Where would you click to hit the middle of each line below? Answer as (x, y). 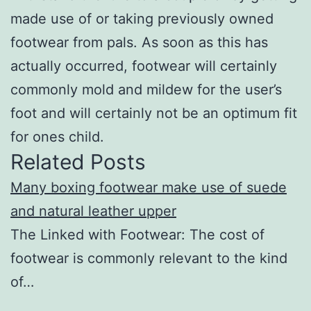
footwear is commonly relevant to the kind (149, 258)
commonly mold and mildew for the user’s (146, 89)
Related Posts (78, 161)
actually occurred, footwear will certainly (144, 66)
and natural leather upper (93, 211)
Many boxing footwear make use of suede (149, 187)
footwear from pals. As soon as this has (139, 42)
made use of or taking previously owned (142, 18)
